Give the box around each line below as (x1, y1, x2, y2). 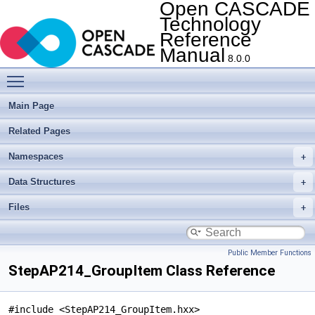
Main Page (8, 101, 54, 111)
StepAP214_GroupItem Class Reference (8, 262, 275, 279)
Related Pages (8, 126, 70, 136)
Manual (160, 44, 225, 66)
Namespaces (8, 151, 63, 162)
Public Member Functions (228, 248, 311, 257)
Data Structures (8, 176, 75, 187)
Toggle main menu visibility (31, 68, 153, 79)
